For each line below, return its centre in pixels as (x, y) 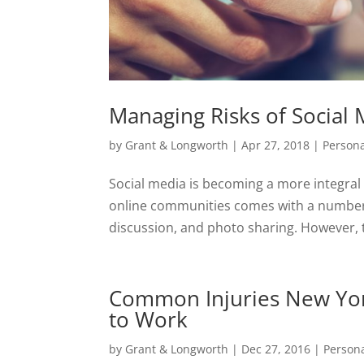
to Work (149, 319)
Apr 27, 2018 (276, 145)
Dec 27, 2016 (276, 349)
